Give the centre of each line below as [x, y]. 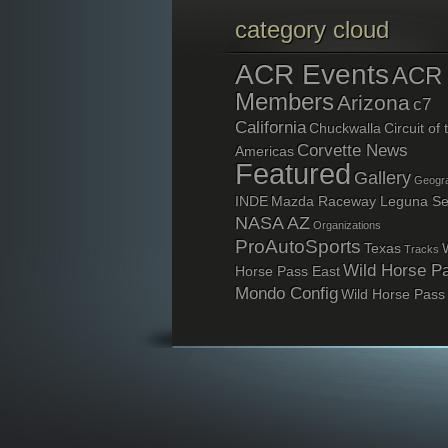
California [270, 128]
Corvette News [352, 151]
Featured [292, 174]
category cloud [311, 30]
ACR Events [311, 75]
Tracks [421, 249]
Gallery [382, 178]
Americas [264, 151]
